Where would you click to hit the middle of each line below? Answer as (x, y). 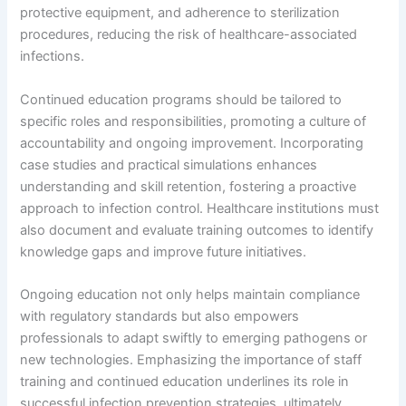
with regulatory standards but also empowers (160, 317)
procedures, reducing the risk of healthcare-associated (189, 35)
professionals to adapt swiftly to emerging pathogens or (194, 338)
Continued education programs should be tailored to (181, 99)
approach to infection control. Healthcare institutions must (200, 208)
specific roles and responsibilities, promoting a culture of (193, 121)
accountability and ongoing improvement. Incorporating (192, 143)
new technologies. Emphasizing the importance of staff (191, 360)
